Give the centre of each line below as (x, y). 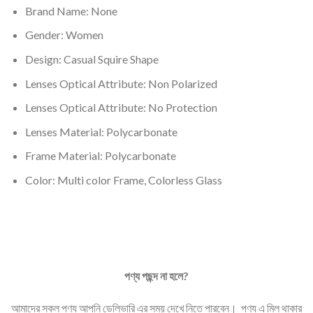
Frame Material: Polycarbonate (100, 156)
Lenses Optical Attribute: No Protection (121, 108)
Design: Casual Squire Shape (92, 59)
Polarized (194, 83)
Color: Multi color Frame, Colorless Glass (123, 180)
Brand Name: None (71, 10)
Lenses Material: (65, 131)
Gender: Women (64, 35)
